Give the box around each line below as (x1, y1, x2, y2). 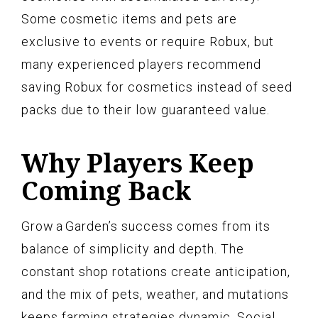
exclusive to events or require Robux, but (21, 33, 274, 49)
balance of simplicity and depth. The (21, 241, 244, 256)
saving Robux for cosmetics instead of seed (21, 79, 292, 94)
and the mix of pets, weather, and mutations (21, 286, 289, 302)
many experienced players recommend (21, 56, 261, 72)
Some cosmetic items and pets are (21, 11, 237, 26)
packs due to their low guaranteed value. (21, 102, 270, 117)
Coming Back (21, 172, 192, 208)
